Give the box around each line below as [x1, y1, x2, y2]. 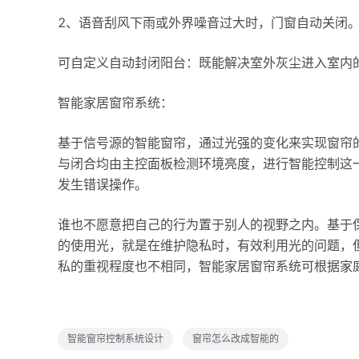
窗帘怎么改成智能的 [192, 333, 279, 345]
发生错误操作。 [58, 176, 147, 192]
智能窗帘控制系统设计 [67, 333, 163, 345]
